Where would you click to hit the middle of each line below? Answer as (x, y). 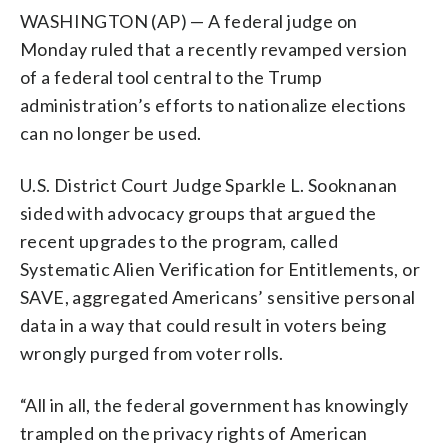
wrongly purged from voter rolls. (152, 352)
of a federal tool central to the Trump (171, 76)
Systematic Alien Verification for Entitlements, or (220, 268)
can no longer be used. (111, 132)
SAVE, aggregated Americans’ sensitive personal (218, 296)
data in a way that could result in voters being (203, 324)
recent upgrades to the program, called (179, 240)
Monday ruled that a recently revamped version (213, 48)
